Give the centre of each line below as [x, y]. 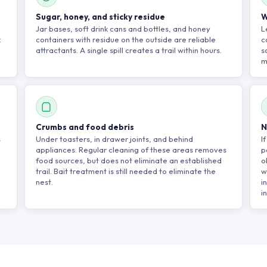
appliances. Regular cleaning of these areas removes [131, 150]
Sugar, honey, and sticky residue [100, 17]
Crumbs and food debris [85, 127]
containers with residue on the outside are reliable [125, 39]
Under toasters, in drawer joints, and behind [114, 139]
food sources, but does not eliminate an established [128, 160]
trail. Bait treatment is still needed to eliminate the [125, 171]
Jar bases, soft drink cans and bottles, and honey [123, 29]
